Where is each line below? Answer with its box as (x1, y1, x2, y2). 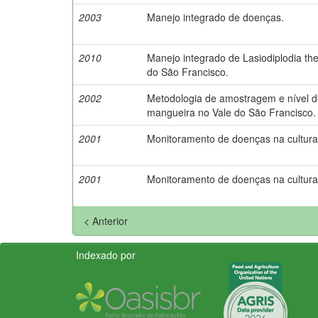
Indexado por (76, 247, 136, 262)
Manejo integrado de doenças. (147, 9, 284, 24)
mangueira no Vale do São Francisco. (147, 104, 316, 119)
